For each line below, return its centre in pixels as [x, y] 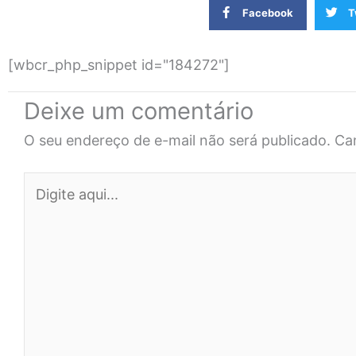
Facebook [268, 13]
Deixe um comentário [139, 110]
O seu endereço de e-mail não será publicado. [177, 140]
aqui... [43, 203]
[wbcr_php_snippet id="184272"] [119, 64]
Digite [43, 182]
